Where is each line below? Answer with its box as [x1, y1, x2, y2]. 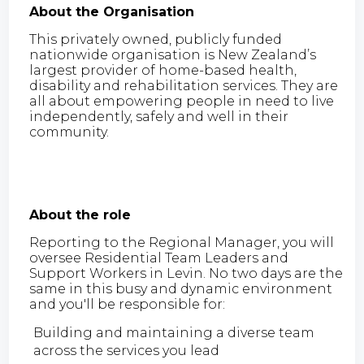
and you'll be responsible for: [29, 296, 226, 312]
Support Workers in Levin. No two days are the [29, 265, 344, 281]
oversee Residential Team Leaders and [29, 249, 289, 266]
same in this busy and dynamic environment [29, 280, 333, 297]
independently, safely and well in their [29, 108, 289, 124]
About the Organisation [29, 3, 195, 19]
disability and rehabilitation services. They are [29, 77, 339, 93]
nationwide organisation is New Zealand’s [29, 46, 317, 63]
